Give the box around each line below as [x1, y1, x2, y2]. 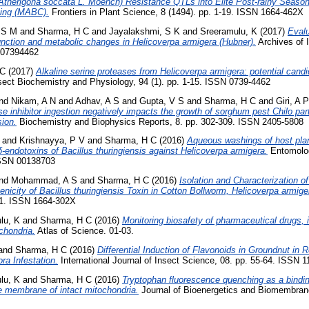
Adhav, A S [75, 95, 119, 106]
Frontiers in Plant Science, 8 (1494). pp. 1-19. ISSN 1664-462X [49, 7, 303, 18]
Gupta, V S [139, 95, 184, 106]
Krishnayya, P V [19, 135, 85, 146]
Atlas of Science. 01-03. [35, 225, 134, 236]
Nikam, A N [11, 95, 56, 106]
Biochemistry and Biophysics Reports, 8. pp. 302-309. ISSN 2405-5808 [17, 116, 303, 127]
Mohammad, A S [11, 175, 77, 186]
